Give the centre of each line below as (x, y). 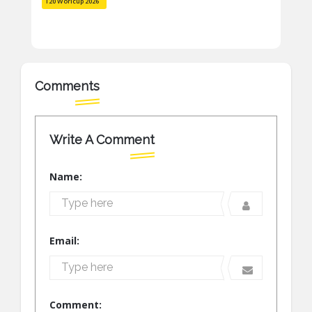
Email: (64, 241)
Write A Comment (102, 140)
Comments (67, 86)
